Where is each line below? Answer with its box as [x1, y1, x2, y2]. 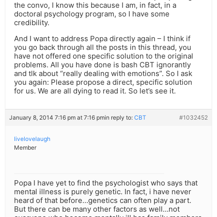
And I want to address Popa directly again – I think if [14, 34, 190, 44]
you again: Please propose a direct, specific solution [14, 77, 192, 87]
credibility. [14, 18, 49, 28]
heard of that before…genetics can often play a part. [14, 196, 191, 205]
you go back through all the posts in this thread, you [14, 43, 191, 52]
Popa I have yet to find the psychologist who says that [14, 178, 198, 188]
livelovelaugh [14, 135, 50, 143]
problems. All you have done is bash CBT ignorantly [14, 60, 191, 70]
